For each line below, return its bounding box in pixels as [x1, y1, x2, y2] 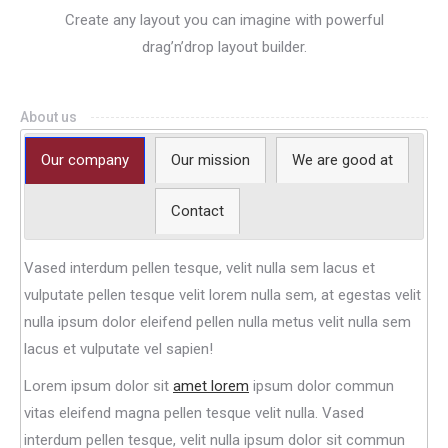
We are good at [292, 150, 393, 169]
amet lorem [173, 376, 249, 395]
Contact [171, 201, 224, 220]
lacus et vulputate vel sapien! [24, 339, 213, 358]
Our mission [171, 150, 250, 169]
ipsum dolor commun [249, 376, 394, 395]
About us [20, 108, 77, 125]
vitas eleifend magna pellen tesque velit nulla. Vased [24, 403, 364, 422]
